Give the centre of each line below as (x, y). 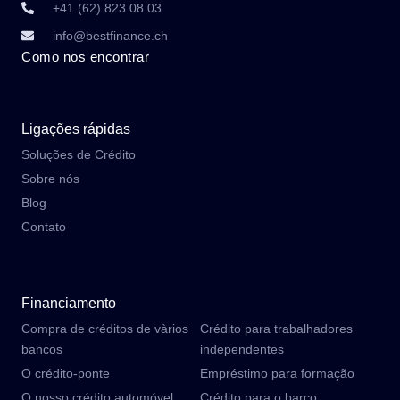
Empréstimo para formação (277, 373)
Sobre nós (50, 178)
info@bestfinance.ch (110, 35)
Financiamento (69, 303)
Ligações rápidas (76, 129)
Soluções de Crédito (79, 154)
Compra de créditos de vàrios (105, 328)
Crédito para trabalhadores (276, 328)
